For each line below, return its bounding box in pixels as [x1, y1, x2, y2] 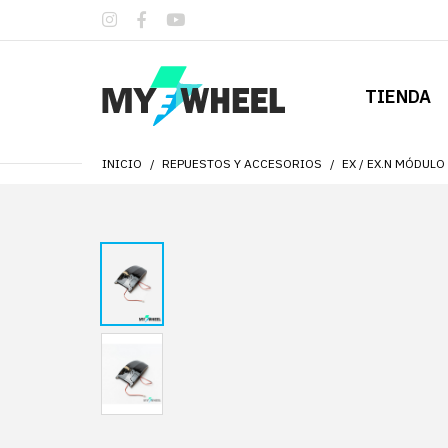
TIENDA [365, 85, 431, 108]
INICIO [102, 156, 142, 171]
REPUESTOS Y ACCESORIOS [162, 156, 322, 171]
